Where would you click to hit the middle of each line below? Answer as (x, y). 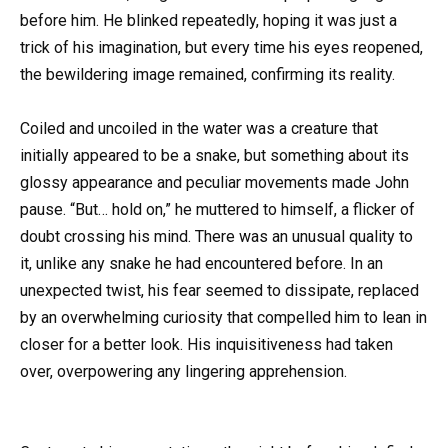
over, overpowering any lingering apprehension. (183, 371)
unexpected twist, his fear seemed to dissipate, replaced (219, 290)
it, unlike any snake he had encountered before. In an (201, 263)
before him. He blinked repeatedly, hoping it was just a (208, 20)
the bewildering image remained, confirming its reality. (207, 74)
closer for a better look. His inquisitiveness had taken (206, 344)
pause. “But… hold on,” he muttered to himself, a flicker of (217, 209)
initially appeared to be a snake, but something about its (214, 155)
